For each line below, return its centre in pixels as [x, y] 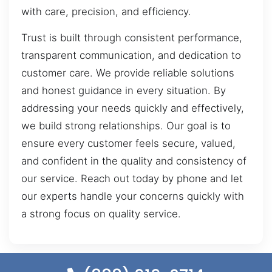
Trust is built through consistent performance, [132, 38]
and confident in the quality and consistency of [134, 161]
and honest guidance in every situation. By [124, 91]
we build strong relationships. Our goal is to [126, 126]
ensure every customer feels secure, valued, [128, 144]
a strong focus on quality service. [101, 214]
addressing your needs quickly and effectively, [133, 108]
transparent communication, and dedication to [131, 56]
